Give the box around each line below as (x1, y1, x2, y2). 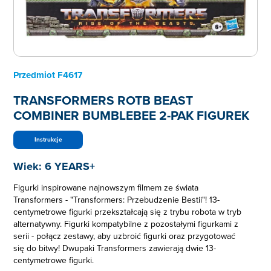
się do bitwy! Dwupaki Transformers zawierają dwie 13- (13, 243, 217, 254)
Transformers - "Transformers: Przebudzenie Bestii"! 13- (13, 195, 220, 206)
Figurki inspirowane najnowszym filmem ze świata (13, 183, 199, 194)
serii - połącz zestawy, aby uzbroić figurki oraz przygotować (13, 231, 236, 242)
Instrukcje (34, 135, 62, 143)
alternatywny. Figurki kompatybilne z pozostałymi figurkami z (13, 219, 239, 230)
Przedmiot (13, 70, 56, 81)
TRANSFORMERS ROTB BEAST (13, 93, 194, 109)
